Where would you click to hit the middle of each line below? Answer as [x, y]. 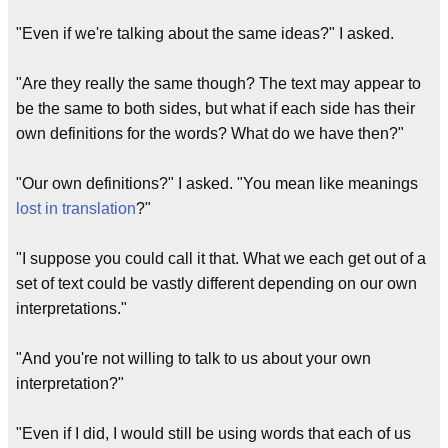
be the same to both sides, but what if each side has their [215, 108]
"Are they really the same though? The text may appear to [218, 83]
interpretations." [71, 308]
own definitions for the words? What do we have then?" [210, 133]
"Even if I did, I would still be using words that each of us [213, 433]
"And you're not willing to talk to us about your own [193, 358]
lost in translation [76, 208]
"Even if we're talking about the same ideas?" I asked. [205, 33]
